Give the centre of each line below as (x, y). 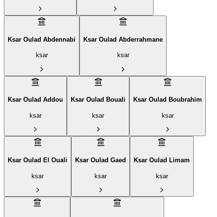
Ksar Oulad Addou (35, 100)
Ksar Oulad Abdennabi (42, 39)
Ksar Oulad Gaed (101, 160)
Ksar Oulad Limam (162, 160)
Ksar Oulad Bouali (98, 100)
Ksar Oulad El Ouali (38, 160)
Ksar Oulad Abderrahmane (123, 39)
